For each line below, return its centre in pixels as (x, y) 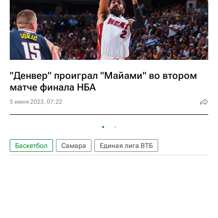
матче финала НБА (53, 87)
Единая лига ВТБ (126, 145)
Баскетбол (31, 145)
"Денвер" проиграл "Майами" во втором (103, 75)
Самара (74, 145)
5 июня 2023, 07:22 (36, 102)
